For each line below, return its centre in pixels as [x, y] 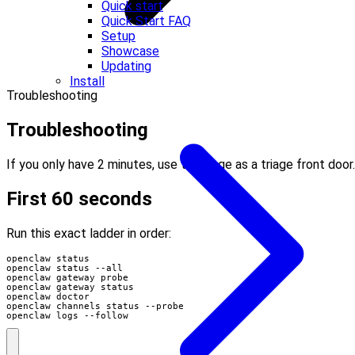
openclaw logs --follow [67, 315]
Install [87, 81]
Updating [126, 66]
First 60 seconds [79, 198]
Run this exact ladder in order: [89, 233]
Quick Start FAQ [146, 21]
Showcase [130, 51]
